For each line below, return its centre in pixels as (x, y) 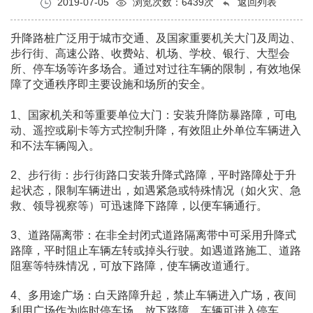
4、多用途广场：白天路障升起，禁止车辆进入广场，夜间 (153, 295)
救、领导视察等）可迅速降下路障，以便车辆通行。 (139, 206)
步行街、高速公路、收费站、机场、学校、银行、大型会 (150, 53)
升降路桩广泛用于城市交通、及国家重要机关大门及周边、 (156, 38)
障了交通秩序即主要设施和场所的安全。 (111, 84)
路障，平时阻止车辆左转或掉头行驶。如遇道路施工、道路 (156, 250)
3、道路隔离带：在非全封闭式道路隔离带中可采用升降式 (153, 235)
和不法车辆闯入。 (55, 146)
